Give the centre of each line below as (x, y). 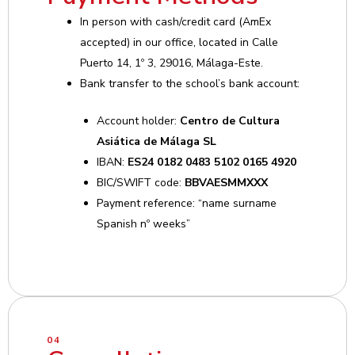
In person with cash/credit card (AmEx (176, 22)
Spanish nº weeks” (143, 224)
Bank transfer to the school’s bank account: (190, 84)
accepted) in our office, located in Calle (179, 42)
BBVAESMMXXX (226, 183)
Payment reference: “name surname (187, 203)
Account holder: (138, 121)
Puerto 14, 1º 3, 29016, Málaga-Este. (172, 63)
